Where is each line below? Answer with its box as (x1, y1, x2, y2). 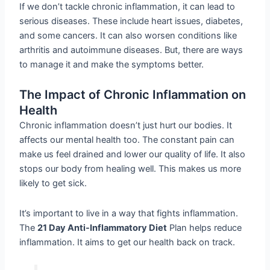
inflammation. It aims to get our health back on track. (19, 236, 236, 248)
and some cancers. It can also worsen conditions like (19, 30, 237, 41)
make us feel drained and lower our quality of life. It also (19, 149, 246, 160)
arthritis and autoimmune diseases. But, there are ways (19, 44, 243, 55)
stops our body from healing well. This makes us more (19, 163, 242, 175)
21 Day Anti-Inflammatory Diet (37, 222, 168, 233)
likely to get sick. (19, 178, 87, 189)
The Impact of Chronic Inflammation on (19, 87, 246, 102)
